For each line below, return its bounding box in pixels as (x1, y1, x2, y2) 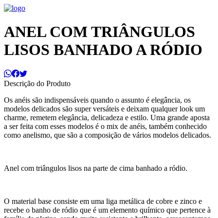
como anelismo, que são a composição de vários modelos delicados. (4, 130, 211, 139)
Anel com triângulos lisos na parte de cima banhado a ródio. (4, 163, 187, 172)
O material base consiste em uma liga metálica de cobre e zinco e (4, 197, 202, 205)
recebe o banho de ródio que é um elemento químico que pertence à (4, 205, 211, 214)
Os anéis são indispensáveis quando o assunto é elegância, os (4, 95, 191, 104)
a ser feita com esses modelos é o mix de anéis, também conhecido (4, 122, 207, 130)
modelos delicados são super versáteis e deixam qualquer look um (4, 104, 205, 113)
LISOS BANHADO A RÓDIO (4, 41, 202, 59)
